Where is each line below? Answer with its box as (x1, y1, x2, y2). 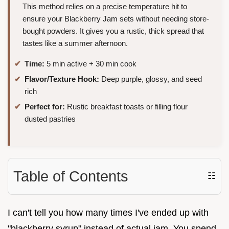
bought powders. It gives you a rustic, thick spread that (22, 27, 204, 36)
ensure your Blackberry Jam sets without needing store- (22, 14, 209, 24)
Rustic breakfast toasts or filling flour (65, 102, 188, 111)
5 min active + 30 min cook (44, 59, 136, 68)
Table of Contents (13, 168, 128, 185)
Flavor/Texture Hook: (25, 74, 99, 83)
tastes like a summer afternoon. (22, 39, 128, 48)
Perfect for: (25, 102, 65, 111)
